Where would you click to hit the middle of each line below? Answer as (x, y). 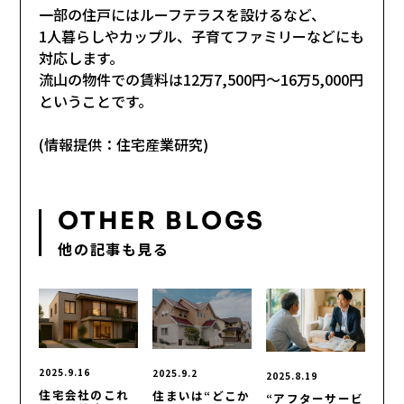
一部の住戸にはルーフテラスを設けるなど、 (183, 14)
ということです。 (96, 101)
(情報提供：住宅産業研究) (124, 144)
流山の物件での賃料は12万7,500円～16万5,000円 (202, 79)
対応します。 (82, 57)
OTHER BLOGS (161, 220)
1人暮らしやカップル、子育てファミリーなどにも (202, 36)
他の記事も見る (114, 248)
